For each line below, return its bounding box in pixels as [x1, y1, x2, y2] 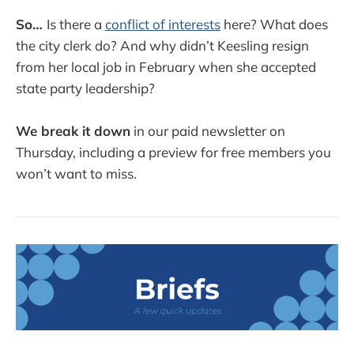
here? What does [220, 16, 328, 33]
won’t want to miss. [16, 165, 137, 183]
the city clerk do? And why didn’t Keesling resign [16, 37, 309, 55]
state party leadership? [16, 80, 158, 97]
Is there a [47, 16, 105, 33]
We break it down [16, 122, 130, 140]
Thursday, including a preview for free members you [16, 144, 331, 161]
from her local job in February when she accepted [16, 58, 316, 76]
